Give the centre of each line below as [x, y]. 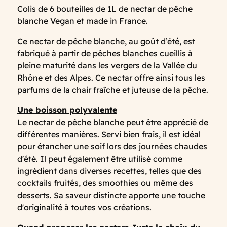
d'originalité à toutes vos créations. [84, 207]
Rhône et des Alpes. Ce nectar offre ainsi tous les [111, 77]
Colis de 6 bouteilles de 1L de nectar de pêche [105, 8]
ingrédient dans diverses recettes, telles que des [109, 171]
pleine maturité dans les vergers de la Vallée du [107, 65]
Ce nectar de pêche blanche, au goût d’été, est [106, 41]
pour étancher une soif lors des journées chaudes [112, 146]
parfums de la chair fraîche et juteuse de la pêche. [113, 89]
